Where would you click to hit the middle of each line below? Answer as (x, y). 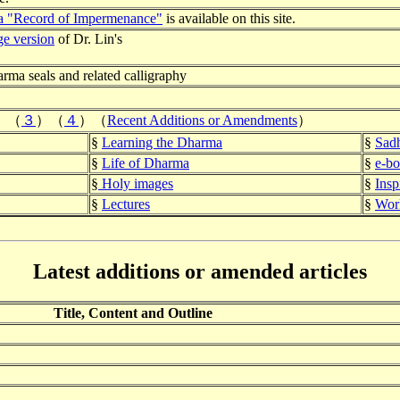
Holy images (136, 183)
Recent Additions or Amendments (202, 120)
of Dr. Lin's (88, 38)
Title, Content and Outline (133, 313)
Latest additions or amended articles (200, 271)
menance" (134, 18)
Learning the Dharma (162, 142)
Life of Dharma (146, 162)
